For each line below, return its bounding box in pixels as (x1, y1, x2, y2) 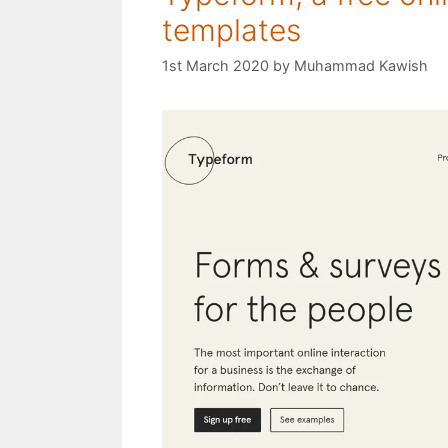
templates (162, 12, 301, 48)
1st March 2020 (162, 57, 269, 75)
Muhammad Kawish (294, 57, 428, 75)
